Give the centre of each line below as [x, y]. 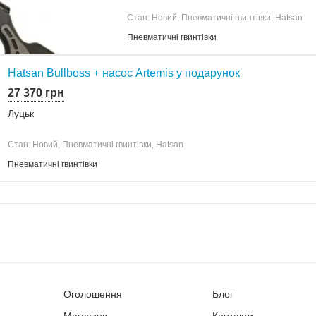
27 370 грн [36, 92]
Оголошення [93, 294]
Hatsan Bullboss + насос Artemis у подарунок [124, 73]
